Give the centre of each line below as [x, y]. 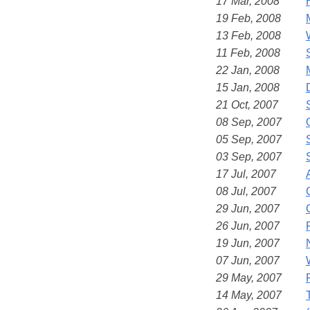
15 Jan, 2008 [248, 87]
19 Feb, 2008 [248, 18]
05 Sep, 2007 [249, 139]
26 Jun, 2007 [248, 226]
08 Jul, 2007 [246, 191]
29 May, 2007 [249, 277]
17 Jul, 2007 [246, 174]
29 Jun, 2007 [248, 208]
